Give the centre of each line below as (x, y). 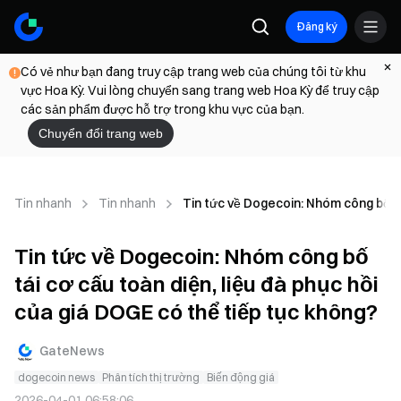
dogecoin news (56, 377)
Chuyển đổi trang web (101, 133)
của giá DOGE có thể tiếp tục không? (196, 311)
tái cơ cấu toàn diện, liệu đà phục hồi (196, 284)
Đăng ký (316, 26)
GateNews (72, 350)
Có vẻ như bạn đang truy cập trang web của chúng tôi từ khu (193, 72)
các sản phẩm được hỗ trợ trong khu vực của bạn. (162, 109)
